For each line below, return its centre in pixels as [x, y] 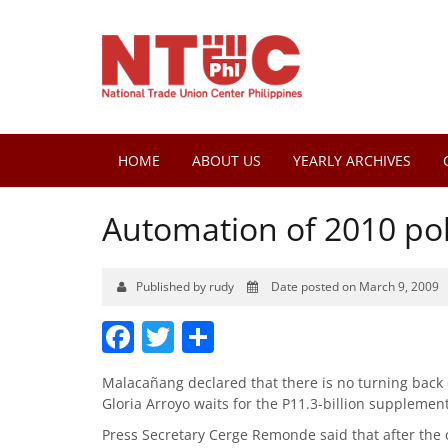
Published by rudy [186, 286]
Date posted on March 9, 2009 [353, 286]
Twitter [226, 336]
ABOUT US [226, 160]
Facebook [205, 336]
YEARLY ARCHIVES [352, 160]
